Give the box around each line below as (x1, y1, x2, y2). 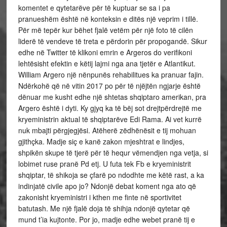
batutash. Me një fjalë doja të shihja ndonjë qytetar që (18, 203, 190, 213)
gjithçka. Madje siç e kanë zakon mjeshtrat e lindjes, (18, 136, 184, 146)
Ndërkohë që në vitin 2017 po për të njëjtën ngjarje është (18, 81, 201, 91)
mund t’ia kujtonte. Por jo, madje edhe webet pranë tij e (18, 214, 195, 224)
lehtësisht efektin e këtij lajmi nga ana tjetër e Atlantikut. (18, 58, 196, 68)
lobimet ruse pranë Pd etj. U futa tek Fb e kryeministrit (18, 159, 191, 169)
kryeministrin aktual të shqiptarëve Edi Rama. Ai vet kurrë (18, 114, 202, 124)
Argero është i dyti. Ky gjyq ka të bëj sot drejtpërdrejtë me (18, 103, 202, 113)
